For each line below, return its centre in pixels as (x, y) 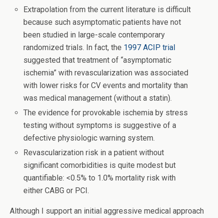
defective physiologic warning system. (89, 138)
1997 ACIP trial (150, 47)
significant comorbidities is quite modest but (100, 165)
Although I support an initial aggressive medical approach (107, 211)
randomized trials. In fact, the (74, 47)
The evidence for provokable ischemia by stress (106, 113)
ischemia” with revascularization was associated (106, 73)
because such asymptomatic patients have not (102, 22)
